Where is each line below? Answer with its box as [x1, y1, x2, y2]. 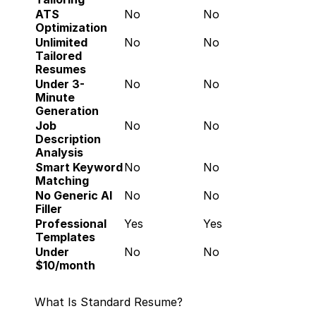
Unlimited [35, 35, 87, 49]
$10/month [35, 258, 95, 272]
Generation [35, 104, 99, 118]
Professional [35, 217, 107, 231]
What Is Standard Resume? [35, 295, 183, 309]
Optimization [35, 20, 107, 35]
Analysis [35, 145, 83, 159]
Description [35, 132, 101, 146]
